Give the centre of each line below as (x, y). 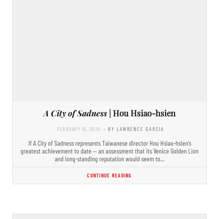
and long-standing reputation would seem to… (109, 158)
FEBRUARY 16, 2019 (78, 129)
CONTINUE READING (109, 175)
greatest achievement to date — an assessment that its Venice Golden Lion (109, 151)
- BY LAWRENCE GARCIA (134, 129)
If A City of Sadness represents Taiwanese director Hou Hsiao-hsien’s (109, 143)
